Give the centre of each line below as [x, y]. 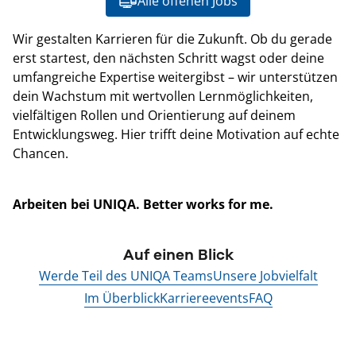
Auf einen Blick [178, 255]
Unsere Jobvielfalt [265, 276]
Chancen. [41, 154]
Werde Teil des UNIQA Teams [126, 276]
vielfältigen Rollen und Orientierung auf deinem [154, 116]
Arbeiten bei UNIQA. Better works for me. [143, 205]
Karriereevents [204, 298]
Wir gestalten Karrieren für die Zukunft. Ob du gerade [172, 39]
